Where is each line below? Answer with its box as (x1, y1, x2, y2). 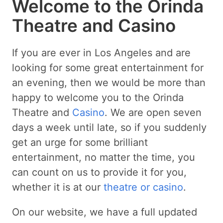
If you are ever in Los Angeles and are (12, 46, 191, 59)
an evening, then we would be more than (12, 76, 206, 89)
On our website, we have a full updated (12, 206, 197, 218)
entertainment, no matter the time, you (12, 151, 195, 163)
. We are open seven (105, 106, 202, 118)
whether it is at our (12, 181, 104, 193)
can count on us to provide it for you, (12, 166, 187, 178)
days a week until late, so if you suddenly (12, 121, 207, 133)
